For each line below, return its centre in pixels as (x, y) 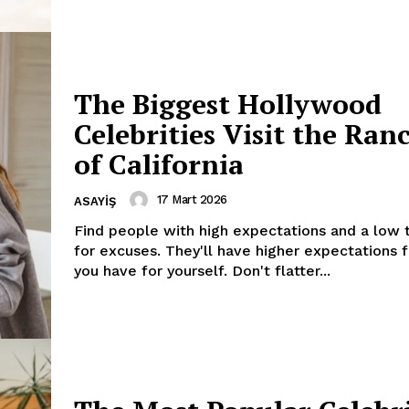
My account (211, 10)
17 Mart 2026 (192, 200)
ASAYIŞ (95, 201)
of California (159, 164)
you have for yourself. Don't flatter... (202, 271)
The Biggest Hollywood (228, 104)
